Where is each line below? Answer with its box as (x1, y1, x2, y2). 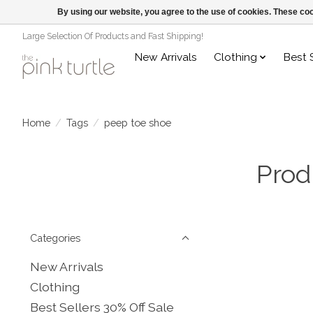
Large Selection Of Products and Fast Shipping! (22, 31, 203, 41)
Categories (30, 231, 80, 244)
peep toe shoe (103, 117, 171, 129)
